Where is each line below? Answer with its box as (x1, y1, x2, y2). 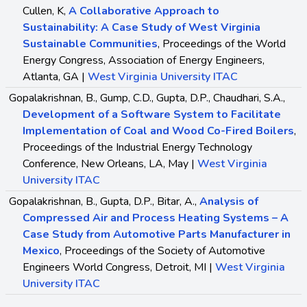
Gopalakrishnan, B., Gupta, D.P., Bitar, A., (9, 193, 199, 209)
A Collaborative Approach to (69, 3, 219, 19)
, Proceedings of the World (158, 36, 286, 51)
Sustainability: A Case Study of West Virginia (23, 19, 260, 35)
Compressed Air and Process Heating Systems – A (23, 210, 288, 225)
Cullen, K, (23, 3, 69, 19)
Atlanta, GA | (23, 69, 88, 84)
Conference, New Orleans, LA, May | (23, 156, 197, 171)
